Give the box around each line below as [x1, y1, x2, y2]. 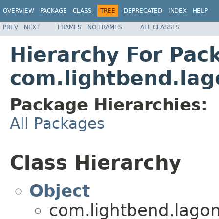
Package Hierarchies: [10, 94, 208, 114]
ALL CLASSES [140, 23, 180, 31]
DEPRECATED [124, 7, 162, 14]
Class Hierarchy [10, 151, 181, 174]
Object [29, 181, 90, 201]
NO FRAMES [88, 23, 122, 31]
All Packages [10, 114, 105, 132]
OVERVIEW [3, 7, 34, 14]
